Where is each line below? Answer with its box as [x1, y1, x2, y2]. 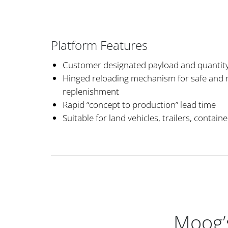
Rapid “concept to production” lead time [63, 99, 216, 111]
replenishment [63, 85, 119, 98]
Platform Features [51, 37, 148, 54]
